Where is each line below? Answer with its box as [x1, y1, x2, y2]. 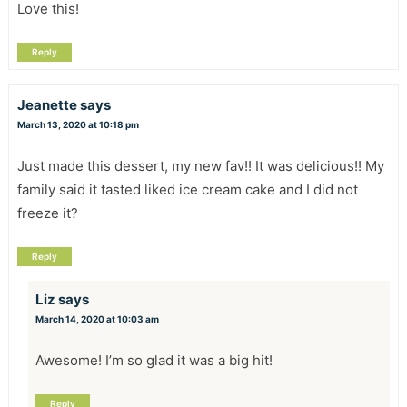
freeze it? [16, 204, 78, 223]
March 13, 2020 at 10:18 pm [16, 119, 139, 131]
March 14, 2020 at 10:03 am [35, 313, 159, 325]
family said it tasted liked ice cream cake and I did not [16, 181, 358, 199]
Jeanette [16, 96, 77, 114]
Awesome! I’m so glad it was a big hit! [35, 352, 273, 370]
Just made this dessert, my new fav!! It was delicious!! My [16, 157, 384, 175]
